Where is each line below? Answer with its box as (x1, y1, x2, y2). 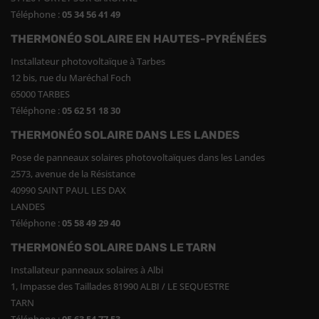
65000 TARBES (11, 88, 70, 101)
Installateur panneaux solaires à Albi (11, 263, 163, 277)
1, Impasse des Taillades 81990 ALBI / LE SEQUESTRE (11, 280, 229, 293)
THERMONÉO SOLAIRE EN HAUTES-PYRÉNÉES (11, 32, 267, 46)
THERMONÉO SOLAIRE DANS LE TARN (11, 241, 216, 255)
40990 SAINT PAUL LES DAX (11, 184, 126, 197)
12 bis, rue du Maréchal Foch (11, 71, 131, 85)
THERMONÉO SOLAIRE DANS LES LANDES (11, 128, 240, 142)
